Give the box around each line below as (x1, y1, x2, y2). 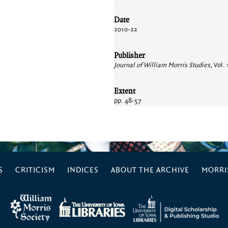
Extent (114, 85, 135, 96)
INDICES (67, 165, 99, 175)
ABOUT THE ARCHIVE (110, 165, 189, 175)
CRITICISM (15, 165, 55, 175)
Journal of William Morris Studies (114, 61, 210, 70)
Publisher (114, 50, 145, 61)
